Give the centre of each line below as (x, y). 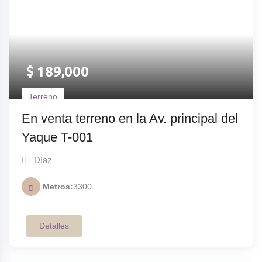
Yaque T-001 (57, 137)
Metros (56, 187)
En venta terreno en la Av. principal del (130, 118)
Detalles (54, 226)
